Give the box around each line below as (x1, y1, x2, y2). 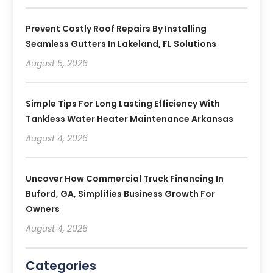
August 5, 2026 (26, 57, 88, 70)
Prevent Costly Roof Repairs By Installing (26, 23, 207, 35)
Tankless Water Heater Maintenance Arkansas (26, 113, 234, 126)
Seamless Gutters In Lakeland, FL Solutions (26, 38, 217, 51)
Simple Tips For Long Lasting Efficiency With (26, 97, 221, 110)
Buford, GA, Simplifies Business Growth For (26, 188, 216, 200)
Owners (26, 203, 60, 216)
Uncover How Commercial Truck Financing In (26, 172, 224, 185)
